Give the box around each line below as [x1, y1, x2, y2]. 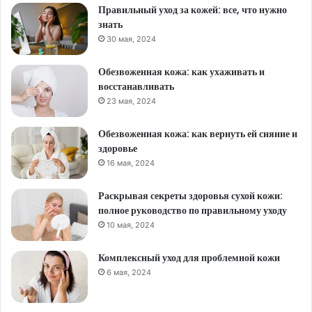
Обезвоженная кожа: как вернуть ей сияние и [98, 127, 297, 141]
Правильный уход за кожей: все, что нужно [98, 3, 287, 17]
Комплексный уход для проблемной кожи [98, 251, 280, 265]
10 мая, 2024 [107, 220, 155, 231]
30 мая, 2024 [107, 34, 156, 45]
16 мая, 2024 [107, 158, 155, 169]
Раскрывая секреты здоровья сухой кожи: [98, 189, 283, 203]
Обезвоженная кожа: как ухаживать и [98, 65, 265, 79]
